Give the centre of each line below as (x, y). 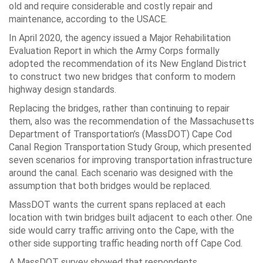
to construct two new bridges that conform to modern (122, 76)
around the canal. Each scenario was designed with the (121, 173)
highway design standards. (63, 89)
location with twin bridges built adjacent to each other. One (131, 217)
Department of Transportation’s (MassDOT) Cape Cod (120, 134)
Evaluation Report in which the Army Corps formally (114, 50)
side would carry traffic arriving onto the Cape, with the (122, 230)
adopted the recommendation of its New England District (128, 63)
